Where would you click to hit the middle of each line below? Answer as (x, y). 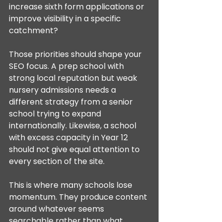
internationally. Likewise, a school (74, 126)
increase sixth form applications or (78, 7)
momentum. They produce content (79, 197)
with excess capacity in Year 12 (69, 138)
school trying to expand (56, 114)
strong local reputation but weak (74, 78)
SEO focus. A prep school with (67, 66)
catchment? (33, 30)
